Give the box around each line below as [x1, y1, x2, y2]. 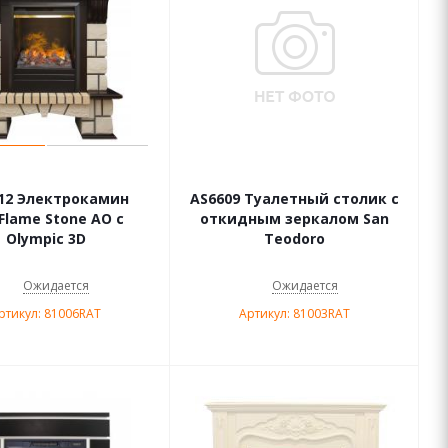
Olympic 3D [5, 229, 86, 248]
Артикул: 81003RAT [239, 305, 350, 322]
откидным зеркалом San [200, 209, 389, 228]
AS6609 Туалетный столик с [190, 189, 399, 208]
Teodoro [264, 229, 325, 248]
